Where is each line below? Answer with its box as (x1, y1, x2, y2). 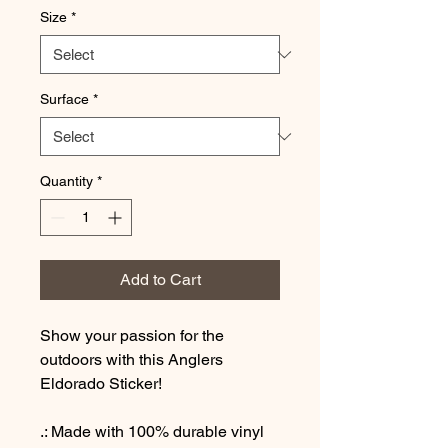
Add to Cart (119, 270, 201, 289)
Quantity (40, 173, 93, 189)
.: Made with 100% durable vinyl (40, 422, 264, 441)
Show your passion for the (40, 326, 224, 345)
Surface (40, 91, 89, 107)
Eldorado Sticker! (40, 374, 166, 393)
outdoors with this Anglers (40, 350, 223, 369)
